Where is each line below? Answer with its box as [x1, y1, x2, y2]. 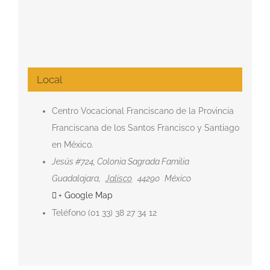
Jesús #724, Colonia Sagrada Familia [51, 156, 189, 166]
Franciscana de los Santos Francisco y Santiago [51, 122, 239, 133]
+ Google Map [58, 190, 113, 200]
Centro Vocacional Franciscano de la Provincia [51, 105, 234, 116]
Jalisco [105, 173, 133, 183]
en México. [51, 139, 93, 149]
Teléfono [51, 207, 86, 218]
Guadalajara [51, 173, 99, 183]
